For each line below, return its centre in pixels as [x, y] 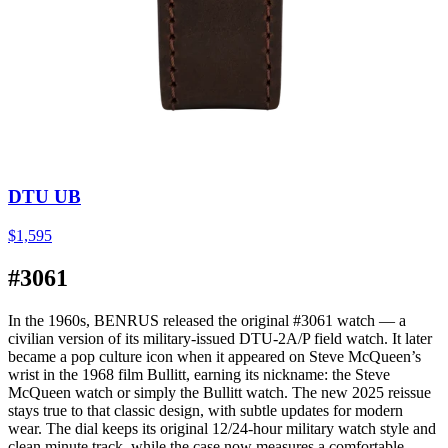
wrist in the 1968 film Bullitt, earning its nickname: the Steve [199, 374]
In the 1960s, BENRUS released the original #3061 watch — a [207, 320]
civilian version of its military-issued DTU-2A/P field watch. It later [220, 338]
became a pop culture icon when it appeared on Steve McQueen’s [214, 356]
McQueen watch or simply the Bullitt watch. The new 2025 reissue [219, 392]
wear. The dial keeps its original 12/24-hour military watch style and [222, 428]
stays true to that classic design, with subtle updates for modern [205, 410]
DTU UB [44, 197]
